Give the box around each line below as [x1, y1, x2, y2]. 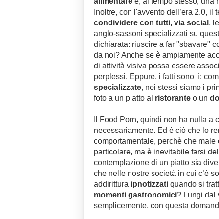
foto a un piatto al [94, 94, 155, 102]
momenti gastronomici [94, 191, 177, 199]
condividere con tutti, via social [94, 19, 209, 27]
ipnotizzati [131, 180, 168, 188]
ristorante [155, 94, 191, 102]
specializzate [94, 83, 141, 91]
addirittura [94, 180, 131, 188]
